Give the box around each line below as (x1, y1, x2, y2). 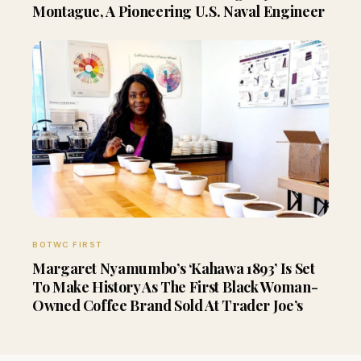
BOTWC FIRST (32, 239, 102, 250)
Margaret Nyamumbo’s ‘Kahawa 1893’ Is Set (32, 258, 315, 278)
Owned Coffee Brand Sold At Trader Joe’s (32, 295, 303, 315)
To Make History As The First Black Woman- (32, 276, 318, 297)
